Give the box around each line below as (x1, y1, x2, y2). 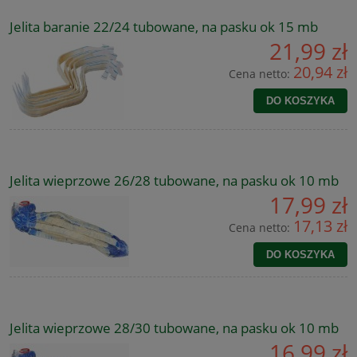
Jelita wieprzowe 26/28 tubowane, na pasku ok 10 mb (10, 171, 339, 190)
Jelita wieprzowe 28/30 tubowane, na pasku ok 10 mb (10, 318, 339, 337)
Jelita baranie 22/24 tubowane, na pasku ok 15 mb (10, 17, 318, 36)
